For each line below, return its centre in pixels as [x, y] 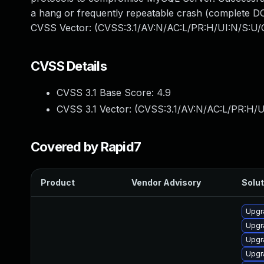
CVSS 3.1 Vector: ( [97, 109]
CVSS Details [69, 66]
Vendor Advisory [166, 182]
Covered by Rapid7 [86, 147]
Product [58, 182]
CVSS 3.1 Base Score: [107, 93]
